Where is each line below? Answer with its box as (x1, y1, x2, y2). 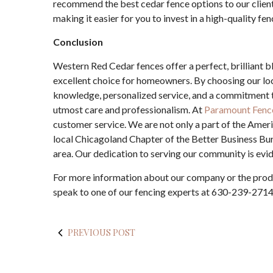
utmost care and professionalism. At (53, 104, 204, 115)
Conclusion (53, 36, 103, 48)
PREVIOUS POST (68, 227, 135, 238)
